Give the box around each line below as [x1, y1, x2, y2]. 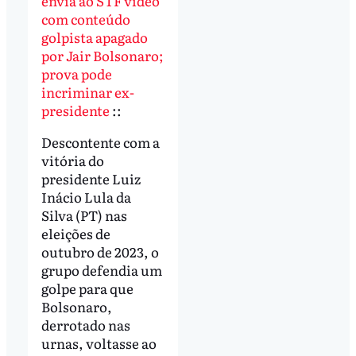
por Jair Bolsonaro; [41, 45, 164, 66]
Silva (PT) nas [41, 205, 127, 226]
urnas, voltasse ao [41, 333, 157, 354]
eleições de [41, 223, 110, 244]
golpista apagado [41, 27, 148, 48]
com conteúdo [41, 9, 130, 29]
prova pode [41, 64, 112, 84]
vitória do [41, 150, 104, 171]
